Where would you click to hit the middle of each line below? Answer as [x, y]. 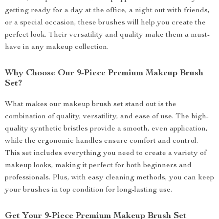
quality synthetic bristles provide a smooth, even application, [106, 129]
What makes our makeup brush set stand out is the [91, 105]
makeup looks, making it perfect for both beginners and [98, 166]
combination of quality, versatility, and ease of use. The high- [107, 117]
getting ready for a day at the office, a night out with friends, [107, 11]
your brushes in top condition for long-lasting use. [88, 190]
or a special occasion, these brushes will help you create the [105, 23]
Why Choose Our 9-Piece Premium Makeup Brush [104, 73]
